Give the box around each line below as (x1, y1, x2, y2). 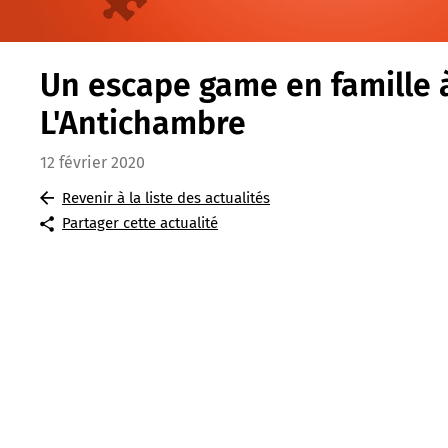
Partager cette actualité (62, 214, 218, 233)
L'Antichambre (40, 104, 246, 143)
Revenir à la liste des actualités (62, 189, 270, 208)
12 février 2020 (40, 153, 145, 173)
